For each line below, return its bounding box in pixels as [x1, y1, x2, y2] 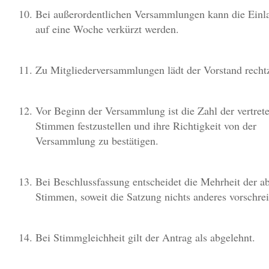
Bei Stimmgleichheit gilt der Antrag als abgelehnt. [35, 230, 255, 244]
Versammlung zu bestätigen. [35, 133, 159, 148]
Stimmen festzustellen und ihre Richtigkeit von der [35, 118, 256, 133]
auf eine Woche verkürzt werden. [35, 22, 179, 36]
